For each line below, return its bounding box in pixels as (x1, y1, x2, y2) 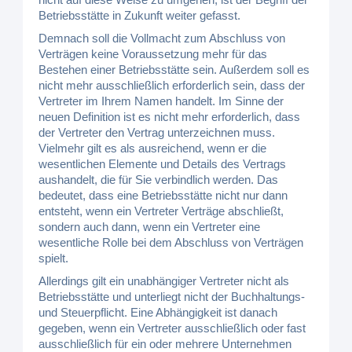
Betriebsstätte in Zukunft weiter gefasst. (38, 9, 241, 22)
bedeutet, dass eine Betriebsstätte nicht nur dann (38, 189, 288, 202)
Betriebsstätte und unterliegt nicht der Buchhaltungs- (38, 290, 306, 303)
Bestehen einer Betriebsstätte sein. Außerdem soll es (38, 63, 310, 76)
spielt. (38, 251, 69, 265)
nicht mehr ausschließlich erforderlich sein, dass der (38, 79, 306, 92)
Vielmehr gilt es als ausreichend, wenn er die (38, 141, 267, 155)
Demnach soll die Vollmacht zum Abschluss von (38, 31, 286, 45)
